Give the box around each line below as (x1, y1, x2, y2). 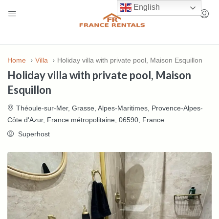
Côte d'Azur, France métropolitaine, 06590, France (7, 116, 164, 124)
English (131, 3, 160, 12)
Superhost (16, 130, 50, 138)
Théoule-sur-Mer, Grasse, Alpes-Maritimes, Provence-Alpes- (16, 104, 203, 112)
